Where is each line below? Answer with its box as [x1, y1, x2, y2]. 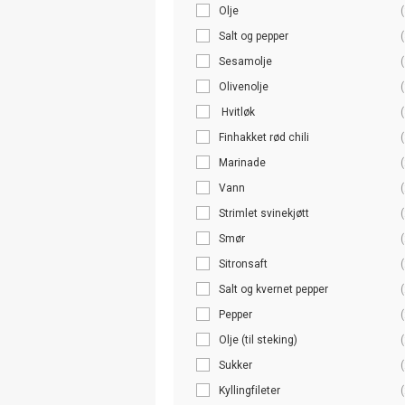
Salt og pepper [219, 29, 288, 42]
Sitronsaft [219, 257, 270, 270]
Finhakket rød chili [219, 130, 309, 144]
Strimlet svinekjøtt [219, 206, 309, 220]
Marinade [219, 155, 268, 169]
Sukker [219, 358, 252, 372]
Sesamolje [219, 54, 272, 68]
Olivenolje [219, 80, 268, 93]
